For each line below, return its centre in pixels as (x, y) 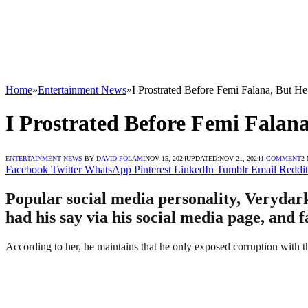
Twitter (66, 169)
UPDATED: (203, 158)
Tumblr (232, 169)
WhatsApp (108, 169)
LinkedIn (194, 169)
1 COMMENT (281, 158)
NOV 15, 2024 (166, 158)
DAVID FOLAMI (121, 158)
